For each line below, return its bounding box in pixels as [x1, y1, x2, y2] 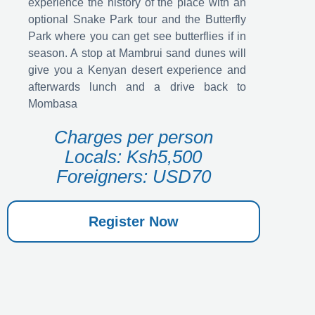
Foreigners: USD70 [56, 167, 211, 186]
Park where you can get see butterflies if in [28, 30, 246, 42]
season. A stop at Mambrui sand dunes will [28, 47, 246, 59]
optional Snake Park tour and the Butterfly [28, 13, 246, 25]
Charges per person [53, 127, 213, 147]
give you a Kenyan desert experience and [28, 64, 246, 76]
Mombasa [28, 98, 77, 110]
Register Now [88, 214, 179, 229]
